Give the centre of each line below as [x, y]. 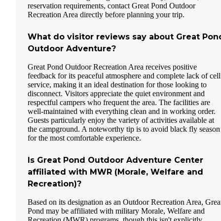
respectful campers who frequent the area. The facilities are [119, 102]
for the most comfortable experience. [84, 138]
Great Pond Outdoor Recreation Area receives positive [112, 67]
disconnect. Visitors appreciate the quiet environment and [116, 93]
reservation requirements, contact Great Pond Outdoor [111, 5]
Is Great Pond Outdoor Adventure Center [115, 160]
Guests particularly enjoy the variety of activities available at [121, 120]
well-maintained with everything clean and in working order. [122, 111]
